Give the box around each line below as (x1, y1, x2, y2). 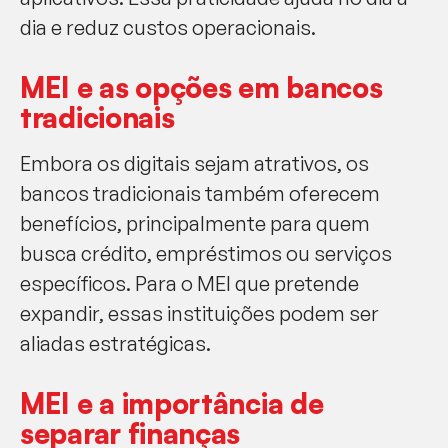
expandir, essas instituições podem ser (20, 300, 379, 326)
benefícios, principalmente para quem (20, 210, 370, 236)
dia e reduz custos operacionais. (20, 14, 316, 40)
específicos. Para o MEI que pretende (20, 270, 359, 296)
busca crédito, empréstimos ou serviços (20, 240, 392, 266)
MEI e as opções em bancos (20, 69, 383, 105)
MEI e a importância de (20, 385, 324, 421)
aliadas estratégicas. (20, 330, 211, 356)
